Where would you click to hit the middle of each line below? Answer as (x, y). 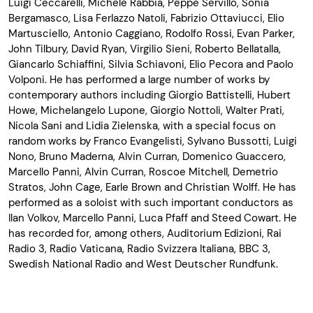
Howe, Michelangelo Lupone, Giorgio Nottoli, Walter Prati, (146, 110)
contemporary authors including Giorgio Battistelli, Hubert (150, 95)
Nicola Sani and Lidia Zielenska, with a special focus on (142, 125)
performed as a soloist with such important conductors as (151, 202)
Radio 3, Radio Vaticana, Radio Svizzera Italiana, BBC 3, (139, 248)
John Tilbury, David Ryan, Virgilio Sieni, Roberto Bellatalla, (145, 49)
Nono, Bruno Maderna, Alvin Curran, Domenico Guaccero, (147, 156)
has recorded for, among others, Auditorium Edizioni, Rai (145, 233)
